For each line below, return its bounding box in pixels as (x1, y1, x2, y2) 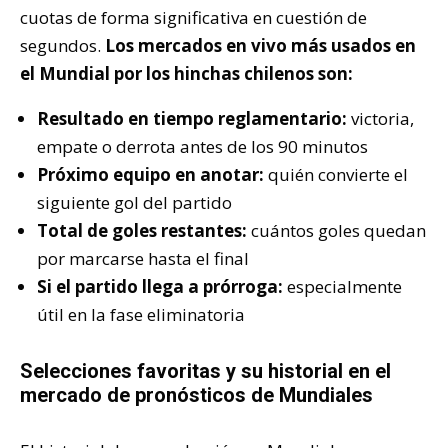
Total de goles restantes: (37, 218, 247, 242)
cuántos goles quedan (247, 218, 426, 242)
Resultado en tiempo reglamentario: (37, 106, 347, 130)
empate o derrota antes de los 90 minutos (37, 134, 368, 158)
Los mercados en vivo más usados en (101, 33, 416, 57)
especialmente (283, 274, 402, 298)
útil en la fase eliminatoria (37, 302, 245, 326)
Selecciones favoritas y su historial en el (20, 358, 391, 383)
